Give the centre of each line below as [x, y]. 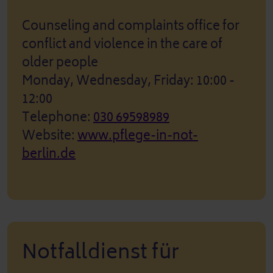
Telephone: [58, 117]
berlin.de [49, 154]
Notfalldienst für [101, 252]
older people [60, 62]
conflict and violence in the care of [122, 44]
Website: [50, 135]
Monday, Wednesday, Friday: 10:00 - [128, 80]
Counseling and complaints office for [131, 26]
